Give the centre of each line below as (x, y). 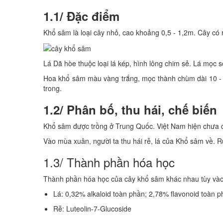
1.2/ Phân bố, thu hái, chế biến (130, 110)
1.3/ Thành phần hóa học (109, 162)
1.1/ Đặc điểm (81, 16)
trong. (53, 88)
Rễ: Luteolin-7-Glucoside (93, 209)
